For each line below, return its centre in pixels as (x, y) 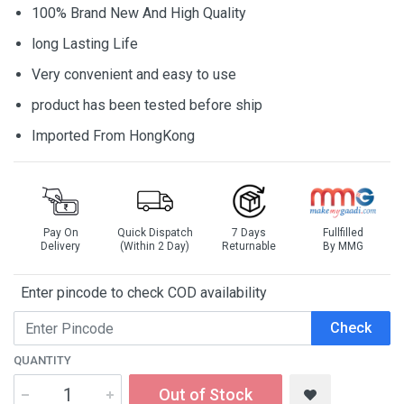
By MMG (344, 246)
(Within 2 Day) (155, 246)
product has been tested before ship (147, 105)
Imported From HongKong (113, 136)
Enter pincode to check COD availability (140, 293)
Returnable (249, 246)
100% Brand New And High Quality (139, 13)
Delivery (61, 246)
